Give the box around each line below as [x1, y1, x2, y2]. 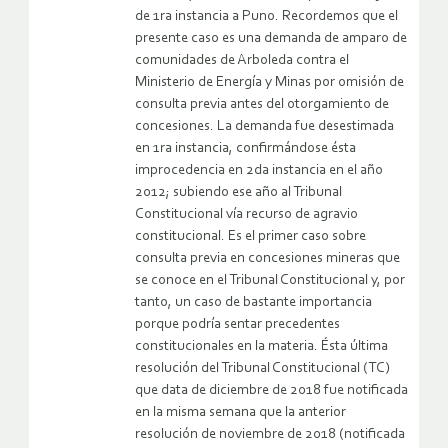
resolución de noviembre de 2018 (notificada [135, 426, 405, 442]
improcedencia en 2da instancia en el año [135, 162, 383, 178]
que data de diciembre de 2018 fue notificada [135, 382, 408, 398]
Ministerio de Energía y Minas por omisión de [135, 74, 404, 90]
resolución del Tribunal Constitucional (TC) [135, 360, 390, 376]
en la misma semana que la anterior [135, 404, 346, 420]
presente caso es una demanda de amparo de [135, 30, 407, 46]
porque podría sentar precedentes [135, 316, 340, 332]
